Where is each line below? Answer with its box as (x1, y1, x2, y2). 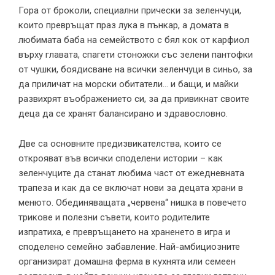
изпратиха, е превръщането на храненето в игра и (18, 226, 230, 238)
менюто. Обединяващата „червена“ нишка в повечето (18, 196, 247, 208)
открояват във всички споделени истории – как (18, 152, 223, 164)
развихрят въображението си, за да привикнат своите (18, 93, 249, 104)
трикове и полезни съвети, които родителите (18, 211, 210, 223)
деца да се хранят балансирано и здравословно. (18, 107, 228, 119)
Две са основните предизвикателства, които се (18, 137, 222, 149)
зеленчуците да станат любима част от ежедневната (18, 167, 244, 179)
